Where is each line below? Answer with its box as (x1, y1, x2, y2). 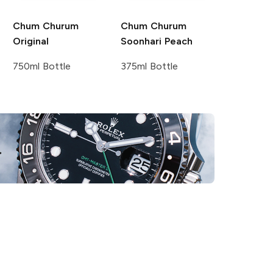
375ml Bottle (121, 60, 179, 72)
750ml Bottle (12, 60, 71, 72)
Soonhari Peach (121, 35, 193, 47)
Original (12, 35, 49, 47)
